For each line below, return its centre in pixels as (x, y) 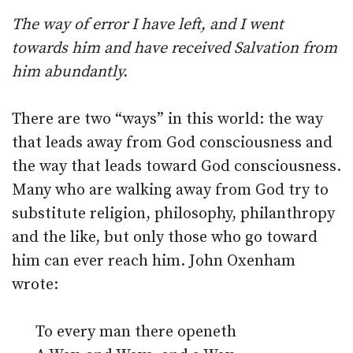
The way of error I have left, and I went (148, 25)
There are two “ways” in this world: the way (167, 119)
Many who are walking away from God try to (170, 190)
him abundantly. (70, 72)
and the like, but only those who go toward (165, 238)
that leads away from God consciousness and (172, 143)
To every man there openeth (136, 332)
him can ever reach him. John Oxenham (154, 261)
